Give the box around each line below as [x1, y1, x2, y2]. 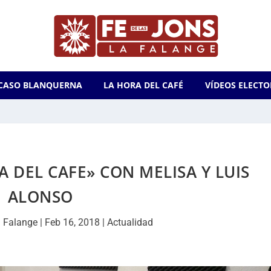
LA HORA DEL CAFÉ [103, 79, 184, 91]
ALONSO [7, 186, 73, 207]
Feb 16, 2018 [44, 217, 100, 228]
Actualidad [106, 217, 153, 228]
